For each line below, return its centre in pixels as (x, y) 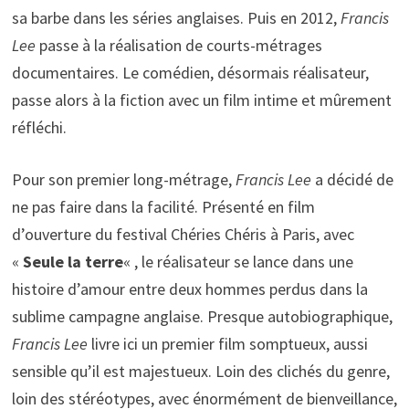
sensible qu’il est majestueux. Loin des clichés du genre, (200, 371)
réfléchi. (39, 127)
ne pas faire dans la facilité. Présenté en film (163, 206)
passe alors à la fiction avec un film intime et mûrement (201, 100)
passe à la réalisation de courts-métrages (178, 45)
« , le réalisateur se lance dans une (238, 261)
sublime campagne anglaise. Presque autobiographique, (202, 316)
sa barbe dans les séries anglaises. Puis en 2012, (176, 17)
